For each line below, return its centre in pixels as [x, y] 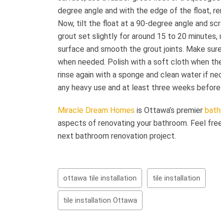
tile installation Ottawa [100, 200]
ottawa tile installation [100, 178]
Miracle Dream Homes [96, 110]
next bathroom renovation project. [117, 136]
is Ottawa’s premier [170, 110]
